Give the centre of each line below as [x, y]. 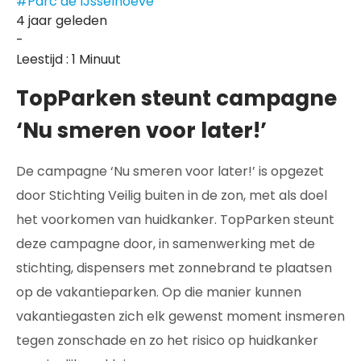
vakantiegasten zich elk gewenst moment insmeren [180, 316]
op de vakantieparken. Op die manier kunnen [159, 292]
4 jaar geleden [62, 21]
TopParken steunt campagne [176, 98]
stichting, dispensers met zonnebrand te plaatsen [174, 268]
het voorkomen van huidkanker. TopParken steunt [175, 220]
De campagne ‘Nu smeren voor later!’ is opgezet [170, 171]
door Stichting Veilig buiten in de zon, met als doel [172, 195]
